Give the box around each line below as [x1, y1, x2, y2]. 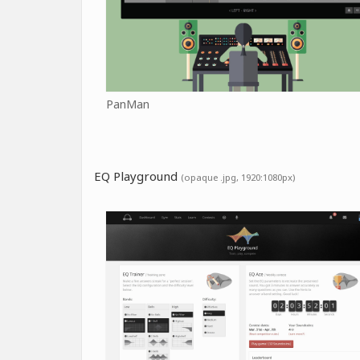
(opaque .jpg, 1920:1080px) [181, 170, 295, 183]
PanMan [106, 96, 149, 112]
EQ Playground [94, 167, 181, 184]
